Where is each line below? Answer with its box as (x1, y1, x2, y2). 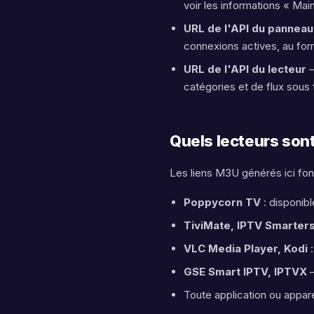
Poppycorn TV (184, 196, 261, 209)
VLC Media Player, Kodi (184, 242, 308, 255)
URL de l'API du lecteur (184, 62, 306, 76)
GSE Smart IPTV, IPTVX (184, 265, 307, 278)
